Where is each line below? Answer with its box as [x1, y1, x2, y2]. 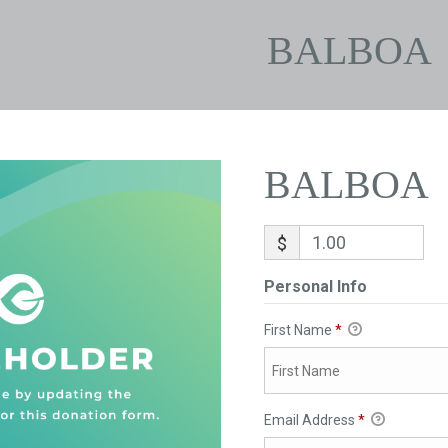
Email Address [263, 412, 358, 429]
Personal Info [263, 277, 367, 296]
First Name [263, 322, 335, 338]
